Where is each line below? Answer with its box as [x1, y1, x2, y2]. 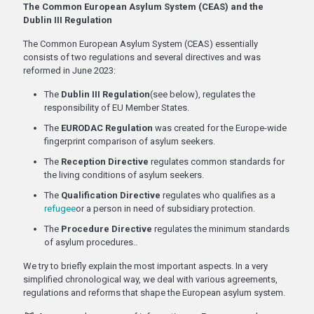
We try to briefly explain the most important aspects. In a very [23, 261, 268, 271]
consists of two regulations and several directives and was [23, 52, 261, 62]
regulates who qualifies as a [161, 190, 275, 200]
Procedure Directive [61, 224, 152, 234]
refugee [44, 203, 76, 214]
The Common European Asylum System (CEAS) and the [23, 1, 264, 12]
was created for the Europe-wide [153, 123, 287, 133]
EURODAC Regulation [61, 123, 153, 133]
